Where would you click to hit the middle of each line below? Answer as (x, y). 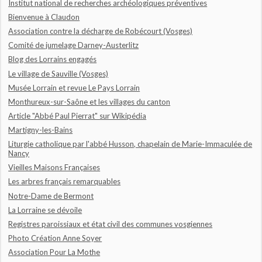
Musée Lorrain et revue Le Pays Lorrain (74, 87)
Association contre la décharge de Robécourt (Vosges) (101, 31)
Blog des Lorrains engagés (53, 59)
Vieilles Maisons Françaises (54, 168)
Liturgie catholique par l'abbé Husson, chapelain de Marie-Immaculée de (130, 144)
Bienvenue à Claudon (44, 17)
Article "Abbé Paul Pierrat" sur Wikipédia (77, 116)
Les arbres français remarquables (65, 182)
